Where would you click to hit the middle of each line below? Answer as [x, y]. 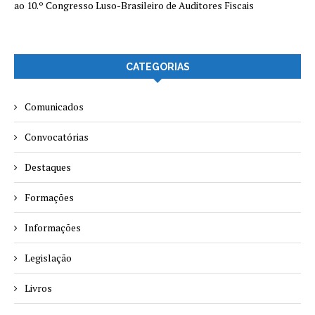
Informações [53, 227]
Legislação [48, 258]
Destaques [48, 167]
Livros [38, 288]
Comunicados [54, 107]
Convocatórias [57, 137]
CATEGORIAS [157, 67]
